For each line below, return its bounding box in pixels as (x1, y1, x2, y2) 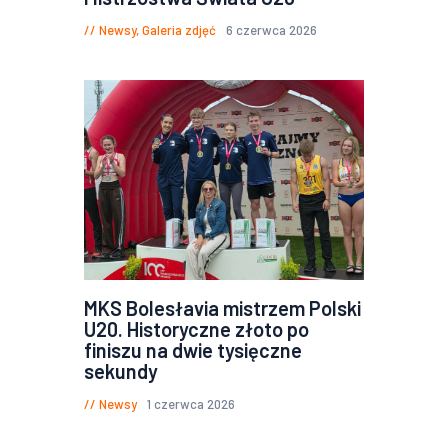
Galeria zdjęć (142, 21, 216, 38)
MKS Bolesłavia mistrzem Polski (84, 295, 361, 320)
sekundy (84, 358, 158, 383)
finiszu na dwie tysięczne (84, 337, 302, 362)
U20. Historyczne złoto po (84, 316, 309, 341)
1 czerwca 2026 (146, 395, 235, 412)
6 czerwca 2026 (225, 21, 317, 38)
